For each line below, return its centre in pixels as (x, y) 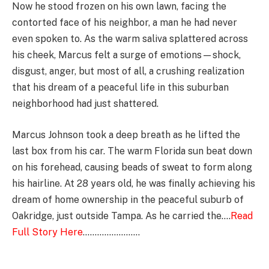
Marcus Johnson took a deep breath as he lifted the (126, 134)
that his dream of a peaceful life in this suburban (120, 88)
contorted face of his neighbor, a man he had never (125, 23)
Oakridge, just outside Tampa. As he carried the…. (121, 216)
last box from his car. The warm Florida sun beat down (132, 151)
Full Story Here (47, 232)
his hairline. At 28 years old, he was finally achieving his (134, 183)
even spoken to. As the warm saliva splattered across (130, 39)
